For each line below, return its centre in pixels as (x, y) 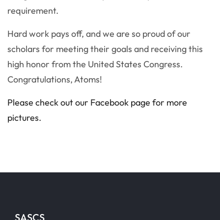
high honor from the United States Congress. (95, 64)
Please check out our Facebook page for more (97, 102)
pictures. (25, 117)
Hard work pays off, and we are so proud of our (99, 33)
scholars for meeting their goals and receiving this (105, 49)
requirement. (33, 10)
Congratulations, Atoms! (55, 79)
